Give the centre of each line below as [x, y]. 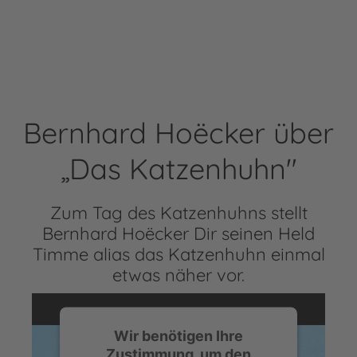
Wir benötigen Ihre [178, 335]
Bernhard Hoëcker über [178, 132]
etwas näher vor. [178, 275]
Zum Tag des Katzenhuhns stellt [178, 212]
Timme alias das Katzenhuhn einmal [178, 254]
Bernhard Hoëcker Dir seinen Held [178, 233]
